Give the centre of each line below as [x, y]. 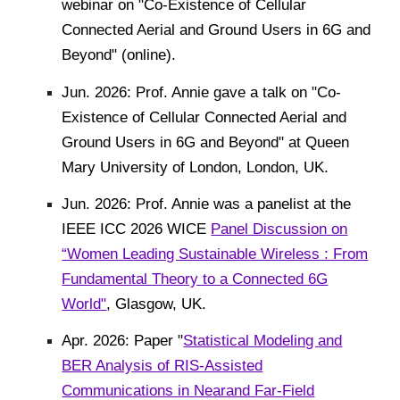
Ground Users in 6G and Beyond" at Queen [206, 142]
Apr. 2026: [98, 341]
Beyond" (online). [119, 55]
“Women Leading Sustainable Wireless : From [215, 253]
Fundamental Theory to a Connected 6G [195, 278]
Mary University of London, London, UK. [196, 167]
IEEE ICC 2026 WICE [137, 228]
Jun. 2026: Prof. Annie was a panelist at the [207, 203]
